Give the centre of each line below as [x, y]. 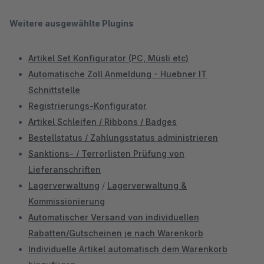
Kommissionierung [67, 201]
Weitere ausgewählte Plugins [72, 23]
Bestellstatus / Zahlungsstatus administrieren [123, 138]
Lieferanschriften [65, 169]
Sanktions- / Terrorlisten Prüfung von [106, 154]
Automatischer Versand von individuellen [114, 217]
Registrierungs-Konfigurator [88, 106]
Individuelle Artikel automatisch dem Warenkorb [128, 249]
